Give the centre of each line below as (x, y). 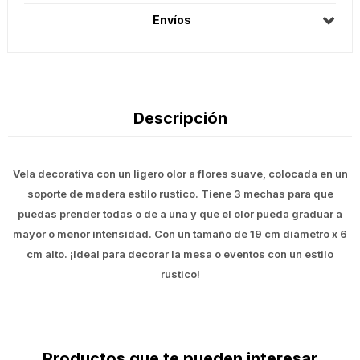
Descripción (180, 119)
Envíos (172, 20)
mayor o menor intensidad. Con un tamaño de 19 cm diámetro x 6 (180, 234)
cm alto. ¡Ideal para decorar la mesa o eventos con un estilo (180, 254)
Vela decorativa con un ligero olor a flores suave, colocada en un (180, 174)
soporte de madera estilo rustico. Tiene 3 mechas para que (180, 194)
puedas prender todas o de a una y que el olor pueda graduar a (180, 214)
